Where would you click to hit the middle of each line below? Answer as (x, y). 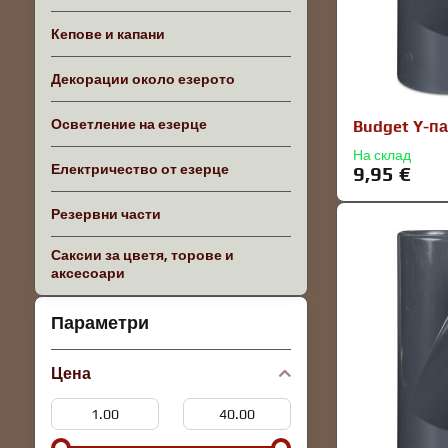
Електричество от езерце (139, 169)
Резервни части (105, 214)
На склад (382, 155)
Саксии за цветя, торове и (142, 255)
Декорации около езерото (142, 79)
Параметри (99, 322)
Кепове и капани (107, 34)
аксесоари (87, 273)
